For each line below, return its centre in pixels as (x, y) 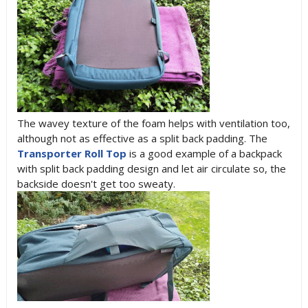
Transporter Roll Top (71, 153)
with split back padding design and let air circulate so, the (151, 168)
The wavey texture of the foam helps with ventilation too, (153, 123)
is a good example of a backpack (204, 153)
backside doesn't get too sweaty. (96, 184)
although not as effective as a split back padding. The (142, 138)
